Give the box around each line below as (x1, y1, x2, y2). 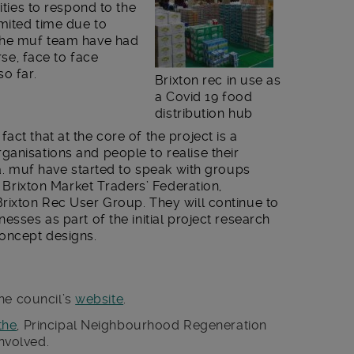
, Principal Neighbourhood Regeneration (17, 317, 267, 333)
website (75, 291, 124, 307)
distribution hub (154, 105, 253, 121)
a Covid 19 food (154, 88, 253, 104)
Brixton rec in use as (154, 72, 281, 88)
